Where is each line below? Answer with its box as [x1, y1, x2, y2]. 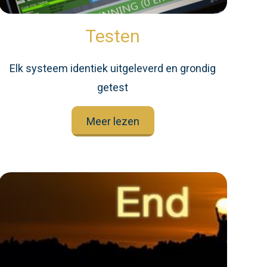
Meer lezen [86, 115, 139, 128]
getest [97, 81, 129, 94]
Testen [85, 26, 141, 46]
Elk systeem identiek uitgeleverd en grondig [10, 62, 216, 74]
